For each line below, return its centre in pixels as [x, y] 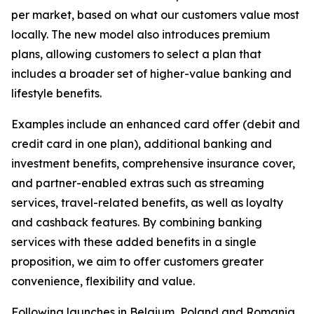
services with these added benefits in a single [134, 242]
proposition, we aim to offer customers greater [137, 261]
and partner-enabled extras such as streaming [138, 183]
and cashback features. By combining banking [137, 222]
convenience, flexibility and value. [103, 281]
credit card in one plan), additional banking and [142, 144]
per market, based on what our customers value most [155, 15]
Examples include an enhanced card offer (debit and [156, 124]
